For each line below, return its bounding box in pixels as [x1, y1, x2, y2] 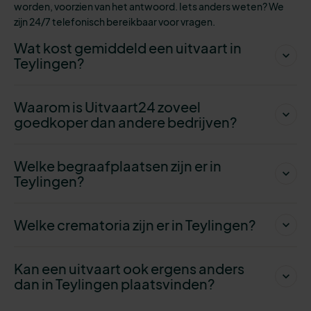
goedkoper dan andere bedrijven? [14, 112, 237, 131]
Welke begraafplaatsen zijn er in [14, 156, 221, 174]
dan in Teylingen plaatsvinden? [14, 274, 217, 292]
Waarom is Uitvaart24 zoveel [14, 97, 201, 115]
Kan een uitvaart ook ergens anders [14, 259, 244, 277]
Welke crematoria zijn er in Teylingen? [14, 215, 258, 233]
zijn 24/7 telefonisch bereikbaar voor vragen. [14, 15, 215, 28]
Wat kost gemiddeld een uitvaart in [14, 38, 242, 56]
